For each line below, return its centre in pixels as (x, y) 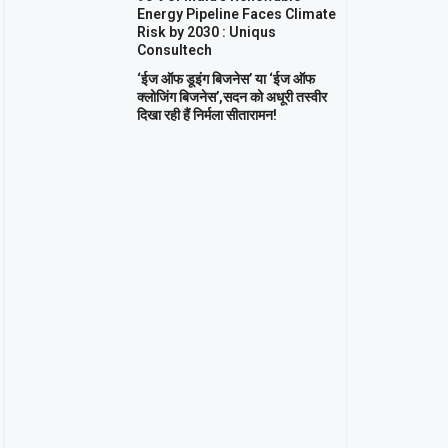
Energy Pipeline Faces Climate (236, 14)
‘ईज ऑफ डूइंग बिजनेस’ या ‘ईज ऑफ (225, 79)
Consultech (174, 50)
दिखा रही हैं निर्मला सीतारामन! (206, 115)
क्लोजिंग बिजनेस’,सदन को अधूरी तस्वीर (231, 97)
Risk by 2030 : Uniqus (206, 32)
